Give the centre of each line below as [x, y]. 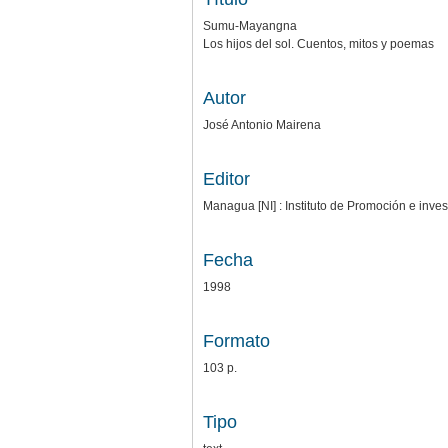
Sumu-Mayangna [250, 25]
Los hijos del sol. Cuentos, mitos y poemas [318, 43]
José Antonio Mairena [262, 124]
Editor [226, 178]
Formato [236, 340]
